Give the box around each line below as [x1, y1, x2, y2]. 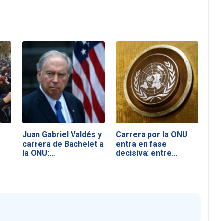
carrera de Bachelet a [22, 139, 104, 148]
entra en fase [115, 139, 167, 148]
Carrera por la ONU [115, 129, 187, 139]
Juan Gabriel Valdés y [22, 129, 102, 139]
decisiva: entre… [115, 148, 178, 158]
